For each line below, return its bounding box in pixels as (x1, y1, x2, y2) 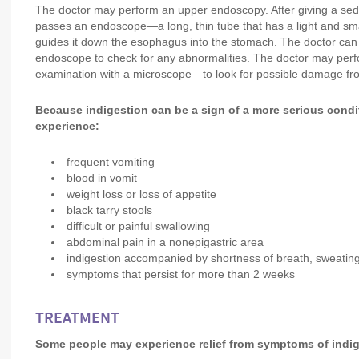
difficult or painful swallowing (67, 220, 210, 232)
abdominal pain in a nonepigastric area (67, 236, 264, 248)
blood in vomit (67, 171, 137, 184)
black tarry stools (67, 204, 152, 216)
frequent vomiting (67, 155, 155, 168)
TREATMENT (35, 311, 119, 327)
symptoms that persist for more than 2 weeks (67, 268, 295, 280)
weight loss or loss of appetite (67, 188, 216, 200)
